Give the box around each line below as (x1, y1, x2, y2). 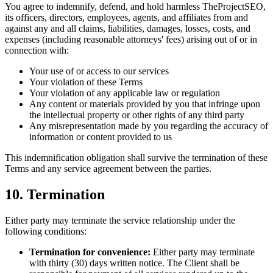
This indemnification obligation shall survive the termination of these (5, 152, 268, 163)
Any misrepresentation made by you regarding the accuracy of (29, 121, 268, 131)
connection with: (5, 45, 69, 55)
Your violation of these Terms (29, 77, 143, 87)
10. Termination (5, 186, 105, 202)
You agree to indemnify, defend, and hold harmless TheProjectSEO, (5, 1, 266, 12)
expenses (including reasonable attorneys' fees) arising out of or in (5, 34, 257, 44)
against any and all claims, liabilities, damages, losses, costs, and (5, 23, 250, 34)
